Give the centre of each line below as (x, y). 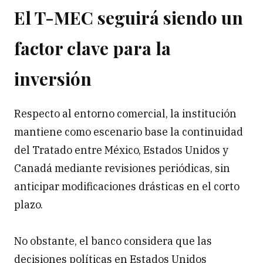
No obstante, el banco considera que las (113, 241)
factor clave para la (92, 48)
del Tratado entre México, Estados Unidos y (121, 150)
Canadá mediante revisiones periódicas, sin (122, 168)
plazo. (28, 205)
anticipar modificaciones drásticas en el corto (127, 187)
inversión (53, 79)
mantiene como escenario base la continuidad (129, 132)
